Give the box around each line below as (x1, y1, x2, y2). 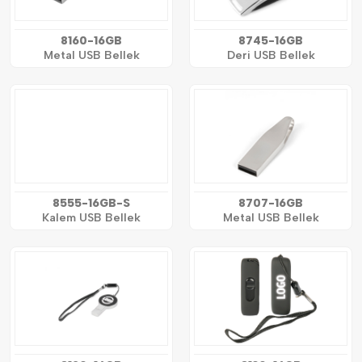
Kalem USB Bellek (42, 211, 141, 225)
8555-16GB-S (53, 196, 130, 211)
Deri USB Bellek (226, 48, 315, 63)
